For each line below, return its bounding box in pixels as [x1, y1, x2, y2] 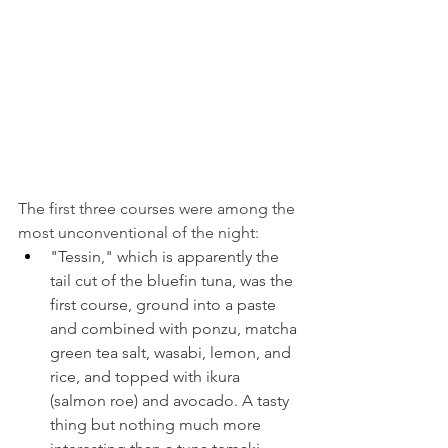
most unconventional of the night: [18, 222, 259, 242]
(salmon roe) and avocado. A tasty [50, 390, 293, 410]
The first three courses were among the [18, 198, 299, 218]
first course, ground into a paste [50, 294, 280, 314]
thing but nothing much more [50, 414, 265, 434]
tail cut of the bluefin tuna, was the [50, 270, 297, 290]
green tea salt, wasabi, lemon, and [50, 342, 295, 362]
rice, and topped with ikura [50, 366, 244, 386]
